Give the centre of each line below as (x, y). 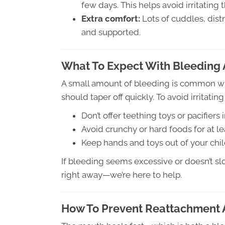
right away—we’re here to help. (122, 175)
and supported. (111, 32)
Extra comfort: (111, 19)
